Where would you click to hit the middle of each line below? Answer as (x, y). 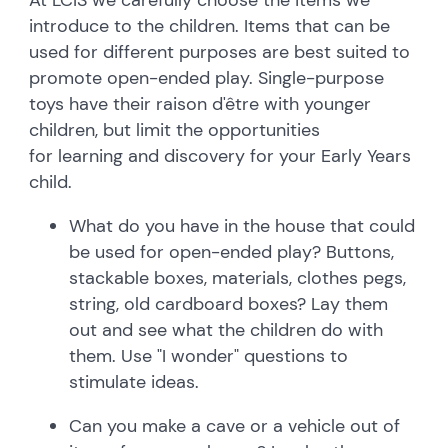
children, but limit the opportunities (175, 129)
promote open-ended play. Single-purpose (207, 77)
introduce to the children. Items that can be (210, 25)
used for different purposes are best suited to (220, 51)
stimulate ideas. (142, 381)
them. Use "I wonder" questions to (209, 355)
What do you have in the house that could (242, 225)
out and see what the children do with (226, 329)
